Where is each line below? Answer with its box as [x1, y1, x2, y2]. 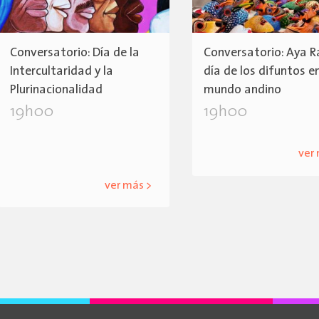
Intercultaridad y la [10, 66, 114, 78]
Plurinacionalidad [10, 84, 103, 97]
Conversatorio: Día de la [10, 47, 140, 60]
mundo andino [204, 84, 282, 97]
